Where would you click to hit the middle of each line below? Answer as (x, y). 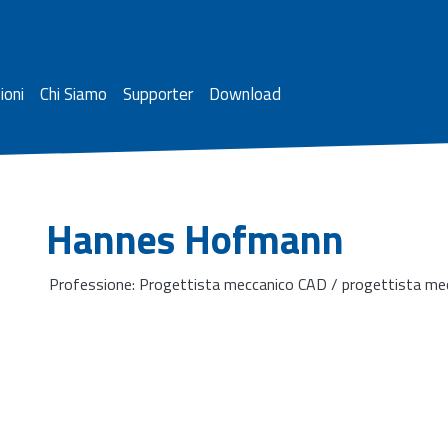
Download (245, 93)
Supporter (158, 93)
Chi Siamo (73, 93)
